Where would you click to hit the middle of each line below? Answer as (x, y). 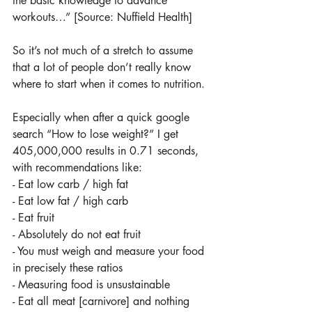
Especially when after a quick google (103, 117)
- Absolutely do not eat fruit (77, 234)
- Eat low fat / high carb (70, 201)
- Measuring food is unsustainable (91, 284)
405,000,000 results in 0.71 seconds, (107, 151)
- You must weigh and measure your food (110, 251)
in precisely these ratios (68, 268)
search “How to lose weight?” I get (97, 134)
